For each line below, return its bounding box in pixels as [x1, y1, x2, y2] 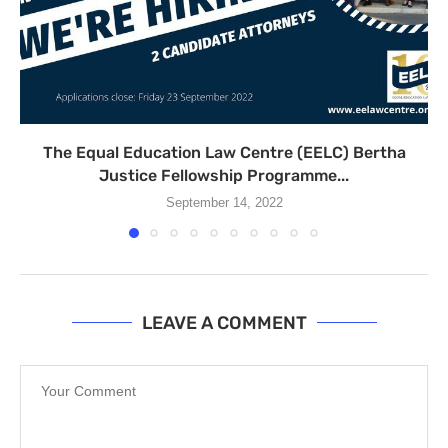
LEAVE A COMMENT [141, 312, 307, 335]
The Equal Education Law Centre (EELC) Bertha [42, 143, 406, 163]
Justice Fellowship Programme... [99, 166, 349, 186]
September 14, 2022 [165, 195, 283, 211]
